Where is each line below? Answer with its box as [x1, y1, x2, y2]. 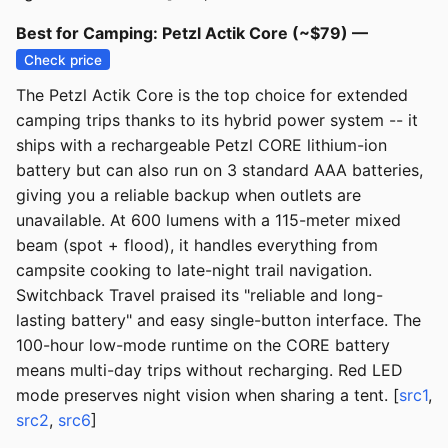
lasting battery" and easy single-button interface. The [16, 310, 421, 331]
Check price [24, 51, 103, 68]
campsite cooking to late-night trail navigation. [16, 260, 372, 281]
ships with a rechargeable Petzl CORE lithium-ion [16, 135, 387, 156]
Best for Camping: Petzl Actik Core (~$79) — [16, 23, 368, 44]
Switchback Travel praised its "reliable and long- [16, 285, 383, 306]
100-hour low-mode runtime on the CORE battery [16, 335, 390, 356]
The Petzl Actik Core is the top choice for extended [16, 85, 408, 106]
